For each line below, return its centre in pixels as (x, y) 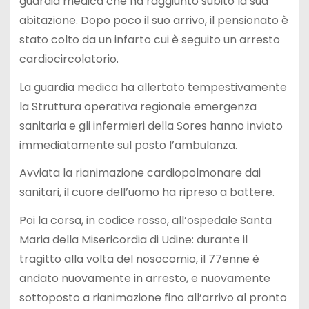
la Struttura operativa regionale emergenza (138, 106)
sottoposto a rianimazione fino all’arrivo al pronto (153, 298)
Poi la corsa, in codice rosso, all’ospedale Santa (145, 221)
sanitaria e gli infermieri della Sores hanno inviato (151, 126)
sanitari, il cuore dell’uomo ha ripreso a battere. (147, 192)
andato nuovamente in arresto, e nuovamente (144, 279)
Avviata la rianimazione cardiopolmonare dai (140, 173)
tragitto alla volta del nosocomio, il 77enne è (139, 259)
